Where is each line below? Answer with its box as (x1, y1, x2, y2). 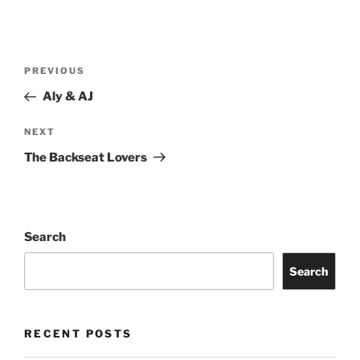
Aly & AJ (42, 89, 93, 104)
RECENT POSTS (24, 327, 133, 341)
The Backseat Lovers (24, 149, 147, 165)
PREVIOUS (24, 65, 85, 77)
